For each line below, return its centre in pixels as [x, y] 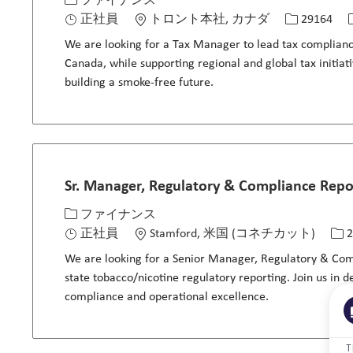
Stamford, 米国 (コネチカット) [232, 234]
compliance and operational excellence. [166, 297]
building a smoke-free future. [139, 83]
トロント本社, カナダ [209, 20]
